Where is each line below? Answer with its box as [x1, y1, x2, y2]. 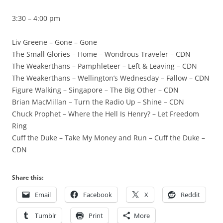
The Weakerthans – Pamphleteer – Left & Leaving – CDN [12, 61, 197, 71]
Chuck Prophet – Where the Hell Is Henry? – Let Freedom [12, 109, 199, 118]
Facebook [83, 190, 112, 199]
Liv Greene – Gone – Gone [12, 37, 97, 47]
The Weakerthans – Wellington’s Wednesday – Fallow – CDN [12, 73, 210, 83]
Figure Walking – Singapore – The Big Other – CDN [12, 85, 179, 95]
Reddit [181, 190, 200, 199]
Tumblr [35, 211, 56, 220]
